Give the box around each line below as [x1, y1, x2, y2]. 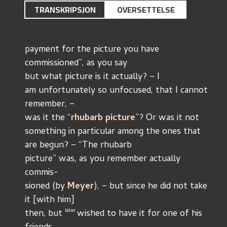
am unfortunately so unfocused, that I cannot [25, 84, 208, 98]
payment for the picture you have [25, 43, 159, 57]
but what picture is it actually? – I [25, 70, 162, 85]
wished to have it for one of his [77, 207, 202, 221]
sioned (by [25, 179, 67, 194]
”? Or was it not [135, 111, 199, 126]
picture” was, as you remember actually [25, 152, 180, 167]
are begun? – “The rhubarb [25, 138, 132, 153]
